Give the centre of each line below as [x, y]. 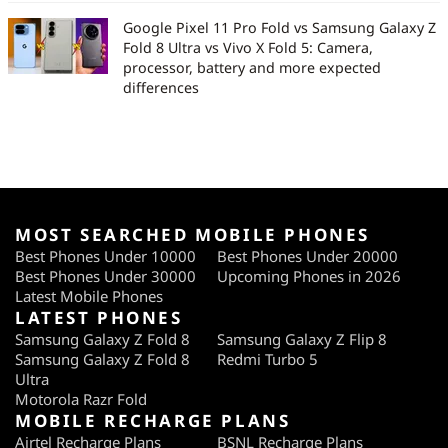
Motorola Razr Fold [81, 398]
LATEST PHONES [99, 317]
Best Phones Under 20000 [307, 255]
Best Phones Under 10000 [105, 255]
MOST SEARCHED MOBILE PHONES [192, 234]
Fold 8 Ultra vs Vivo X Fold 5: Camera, [248, 47]
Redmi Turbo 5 [267, 358]
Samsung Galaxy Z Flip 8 [302, 338]
